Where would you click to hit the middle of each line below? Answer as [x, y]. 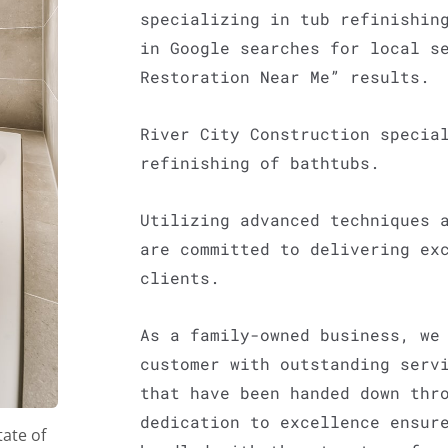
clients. [180, 278]
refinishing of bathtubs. [260, 163]
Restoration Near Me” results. [285, 77]
